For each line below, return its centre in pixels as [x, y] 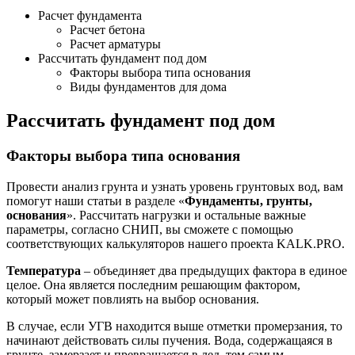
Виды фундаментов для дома [148, 87]
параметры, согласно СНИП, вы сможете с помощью [150, 229]
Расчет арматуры [115, 44]
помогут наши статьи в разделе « [95, 200]
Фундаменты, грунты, [248, 200]
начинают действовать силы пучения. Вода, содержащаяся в [170, 340]
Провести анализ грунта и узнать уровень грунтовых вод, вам [175, 186]
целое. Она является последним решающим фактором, [153, 284]
